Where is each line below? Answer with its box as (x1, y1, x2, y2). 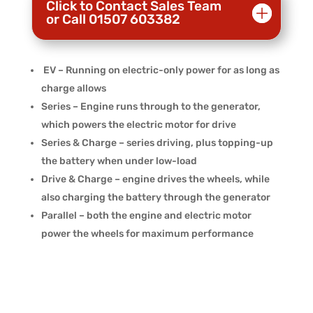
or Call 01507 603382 (45, 11, 180, 28)
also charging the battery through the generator (41, 191, 270, 204)
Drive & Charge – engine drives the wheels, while (41, 173, 270, 186)
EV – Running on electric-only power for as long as (41, 64, 279, 77)
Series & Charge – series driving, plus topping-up (41, 137, 273, 150)
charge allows (41, 82, 106, 95)
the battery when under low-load (41, 155, 197, 168)
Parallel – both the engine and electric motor (41, 210, 252, 222)
